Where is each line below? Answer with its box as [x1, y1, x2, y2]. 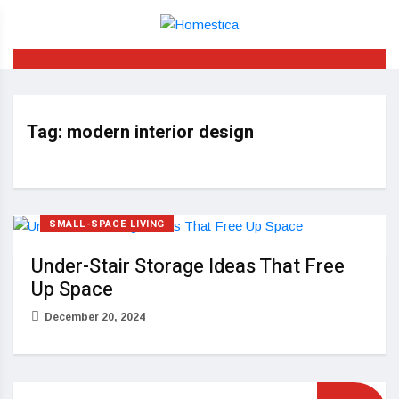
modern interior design [67, 119, 254, 146]
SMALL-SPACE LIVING [49, 216, 165, 232]
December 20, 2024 [45, 311, 145, 324]
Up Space [31, 275, 113, 305]
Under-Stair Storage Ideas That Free [31, 252, 345, 281]
